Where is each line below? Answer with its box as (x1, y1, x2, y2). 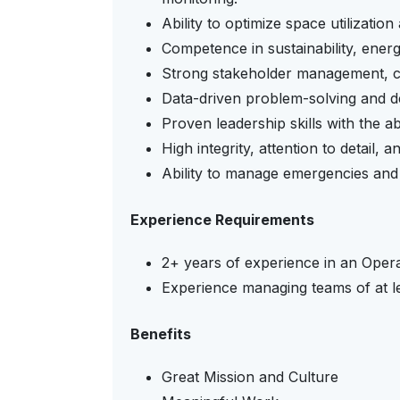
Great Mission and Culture (162, 368, 338, 386)
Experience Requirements (130, 211, 314, 229)
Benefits (130, 325, 191, 343)
